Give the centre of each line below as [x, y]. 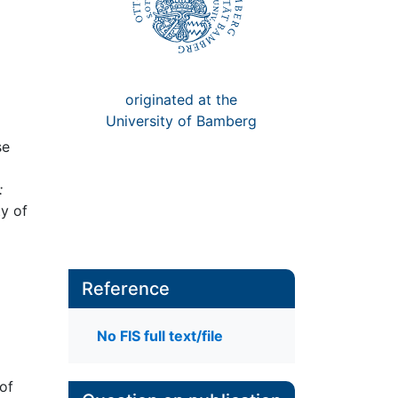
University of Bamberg [182, 120]
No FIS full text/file [159, 336]
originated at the [182, 99]
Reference [125, 289]
